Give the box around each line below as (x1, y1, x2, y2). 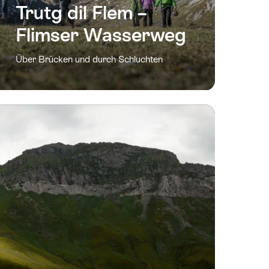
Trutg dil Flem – (16, 2, 147, 24)
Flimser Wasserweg (16, 24, 186, 46)
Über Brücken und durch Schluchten (16, 54, 163, 65)
